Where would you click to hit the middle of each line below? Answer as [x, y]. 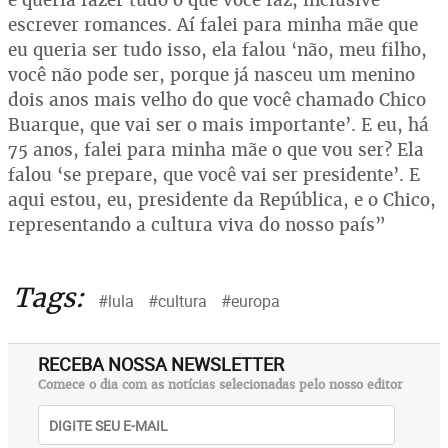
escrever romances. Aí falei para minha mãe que [213, 24]
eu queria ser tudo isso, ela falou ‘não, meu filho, [217, 49]
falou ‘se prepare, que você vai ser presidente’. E [214, 174]
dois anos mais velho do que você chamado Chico [217, 99]
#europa [250, 301]
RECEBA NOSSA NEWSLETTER [161, 364]
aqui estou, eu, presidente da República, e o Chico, [222, 199]
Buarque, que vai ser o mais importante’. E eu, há [218, 124]
